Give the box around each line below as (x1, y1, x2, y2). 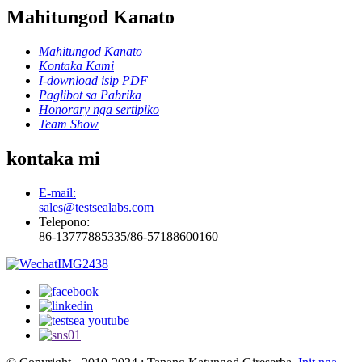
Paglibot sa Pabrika (39, 88, 141, 103)
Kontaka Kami (39, 59, 114, 74)
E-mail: (39, 185, 76, 200)
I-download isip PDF (39, 74, 148, 88)
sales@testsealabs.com (39, 200, 154, 214)
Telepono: (39, 214, 90, 229)
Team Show (39, 117, 99, 132)
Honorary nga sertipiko (39, 103, 159, 117)
